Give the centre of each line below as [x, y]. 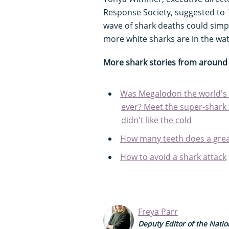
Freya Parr [158, 211]
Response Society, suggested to [165, 12]
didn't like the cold [156, 120]
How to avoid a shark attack [173, 157]
